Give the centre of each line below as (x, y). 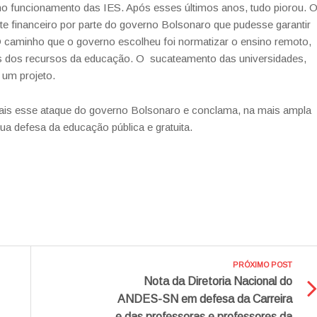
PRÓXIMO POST (263, 264)
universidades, (273, 58)
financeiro (34, 24)
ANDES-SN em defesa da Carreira (205, 299)
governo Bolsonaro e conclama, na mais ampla (200, 110)
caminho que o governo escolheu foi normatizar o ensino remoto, (158, 41)
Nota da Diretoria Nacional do (218, 281)
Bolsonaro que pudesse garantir (236, 24)
